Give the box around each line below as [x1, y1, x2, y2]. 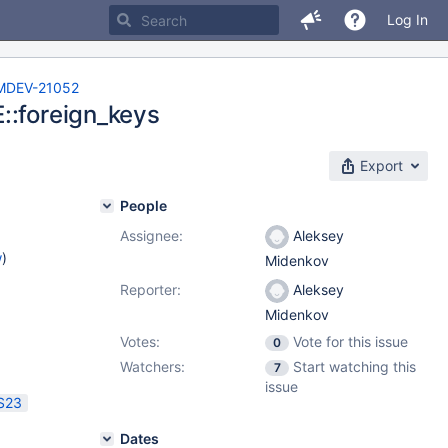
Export [360, 157, 403, 174]
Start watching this [293, 358, 416, 375]
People [120, 197, 167, 214]
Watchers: [120, 358, 185, 375]
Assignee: [120, 227, 183, 244]
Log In [387, 11, 428, 28]
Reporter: [120, 281, 181, 298]
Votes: [120, 333, 160, 350]
